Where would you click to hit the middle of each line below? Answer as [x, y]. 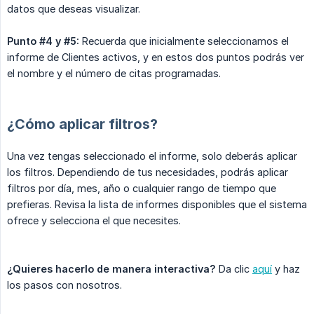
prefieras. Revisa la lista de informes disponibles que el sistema [157, 205]
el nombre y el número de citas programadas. [114, 74]
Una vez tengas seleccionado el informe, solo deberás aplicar [152, 156]
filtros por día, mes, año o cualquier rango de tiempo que [142, 189]
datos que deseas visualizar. [74, 9]
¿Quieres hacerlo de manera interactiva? [111, 269]
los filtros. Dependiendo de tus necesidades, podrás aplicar [148, 172]
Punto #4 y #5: [43, 41]
